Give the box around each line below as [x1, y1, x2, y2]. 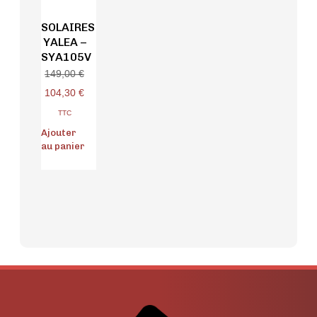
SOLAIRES [41, 21, 95, 35]
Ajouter [41, 127, 76, 139]
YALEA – [42, 35, 86, 50]
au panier [41, 141, 85, 152]
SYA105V [41, 50, 91, 64]
